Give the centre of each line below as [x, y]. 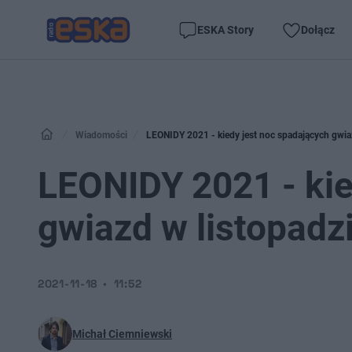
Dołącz [318, 29]
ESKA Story [225, 29]
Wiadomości [101, 135]
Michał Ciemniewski [122, 334]
